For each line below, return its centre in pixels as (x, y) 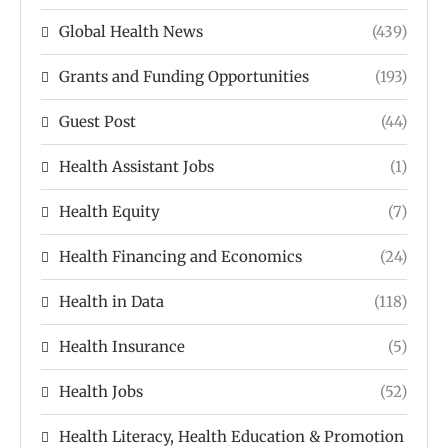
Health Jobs (101, 391)
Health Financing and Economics (180, 256)
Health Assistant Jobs (136, 166)
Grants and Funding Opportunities (184, 76)
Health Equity (109, 211)
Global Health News (131, 31)
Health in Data (111, 301)
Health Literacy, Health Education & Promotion (231, 436)
